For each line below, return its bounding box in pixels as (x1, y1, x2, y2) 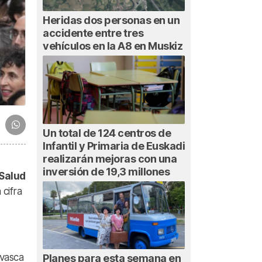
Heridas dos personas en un (43, 14, 180, 27)
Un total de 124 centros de (43, 126, 171, 139)
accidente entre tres (43, 27, 143, 40)
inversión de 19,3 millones (43, 165, 170, 178)
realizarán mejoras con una (43, 152, 177, 165)
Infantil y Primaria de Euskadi (43, 139, 185, 152)
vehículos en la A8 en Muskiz (43, 40, 182, 53)
